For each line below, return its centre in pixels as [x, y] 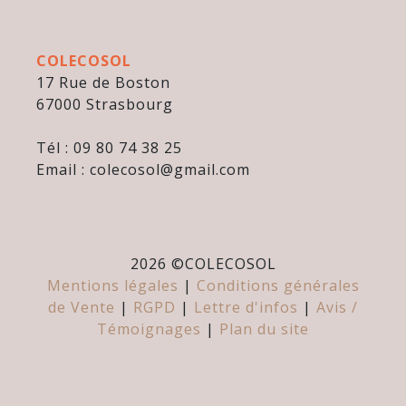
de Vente [82, 307]
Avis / [337, 307]
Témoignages [149, 329]
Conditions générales [278, 285]
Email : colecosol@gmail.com [143, 169]
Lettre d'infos [246, 307]
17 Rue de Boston [103, 82]
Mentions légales [112, 285]
